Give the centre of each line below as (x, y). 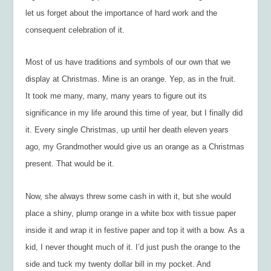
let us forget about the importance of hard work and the (122, 13)
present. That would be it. (71, 164)
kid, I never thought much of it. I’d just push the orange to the (133, 247)
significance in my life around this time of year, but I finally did (134, 113)
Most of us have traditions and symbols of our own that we (128, 62)
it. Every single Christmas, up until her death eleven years (127, 130)
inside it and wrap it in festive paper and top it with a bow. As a (135, 230)
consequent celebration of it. (75, 30)
